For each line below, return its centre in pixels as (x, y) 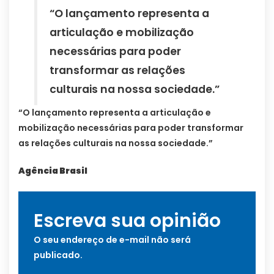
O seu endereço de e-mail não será (112, 240)
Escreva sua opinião (127, 221)
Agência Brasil (53, 171)
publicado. (58, 255)
